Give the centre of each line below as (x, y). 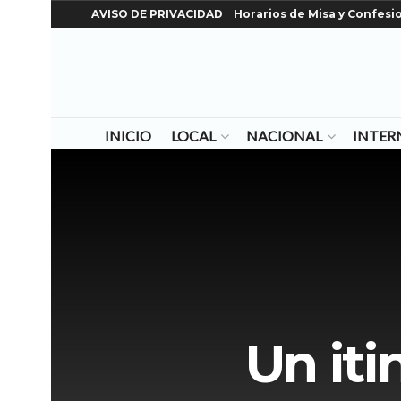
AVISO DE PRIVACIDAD (157, 14)
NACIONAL (284, 136)
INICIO (128, 136)
